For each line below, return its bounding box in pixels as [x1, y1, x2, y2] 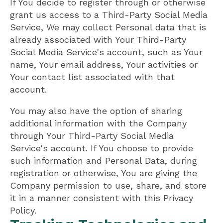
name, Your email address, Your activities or [10, 59, 198, 70]
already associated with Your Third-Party [10, 34, 186, 45]
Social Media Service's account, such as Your [10, 46, 203, 57]
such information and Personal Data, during [10, 155, 197, 166]
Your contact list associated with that [10, 71, 175, 82]
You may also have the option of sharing [10, 105, 182, 116]
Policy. [10, 205, 36, 216]
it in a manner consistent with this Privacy [10, 192, 193, 203]
